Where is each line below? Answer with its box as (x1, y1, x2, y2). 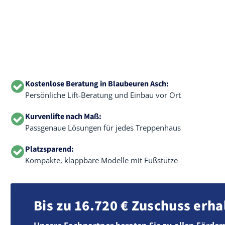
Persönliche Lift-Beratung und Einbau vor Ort (25, 90, 181, 100)
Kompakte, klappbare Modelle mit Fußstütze (25, 155, 178, 165)
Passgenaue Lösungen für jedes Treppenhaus (25, 123, 181, 133)
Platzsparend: (25, 144, 74, 155)
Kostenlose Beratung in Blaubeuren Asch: (25, 78, 169, 89)
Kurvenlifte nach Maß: (25, 111, 101, 122)
